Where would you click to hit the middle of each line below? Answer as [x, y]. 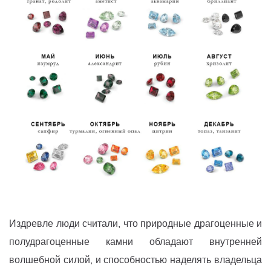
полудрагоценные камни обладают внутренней [135, 242]
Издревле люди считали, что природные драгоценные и [135, 224]
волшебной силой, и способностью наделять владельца [135, 260]
